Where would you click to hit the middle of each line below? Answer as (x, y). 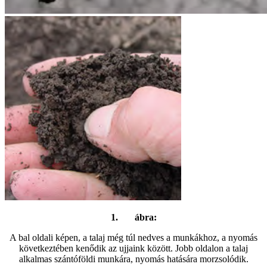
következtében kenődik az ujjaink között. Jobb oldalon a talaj (133, 248)
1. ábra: (133, 217)
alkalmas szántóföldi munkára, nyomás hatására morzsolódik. (133, 259)
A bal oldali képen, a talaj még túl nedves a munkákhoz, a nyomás (133, 237)
